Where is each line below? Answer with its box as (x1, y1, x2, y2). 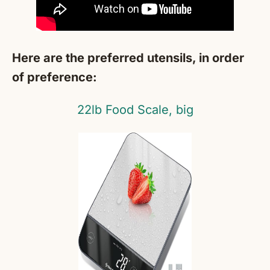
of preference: (12, 70, 97, 85)
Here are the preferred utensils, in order (12, 51, 244, 66)
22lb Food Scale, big (77, 102, 193, 118)
